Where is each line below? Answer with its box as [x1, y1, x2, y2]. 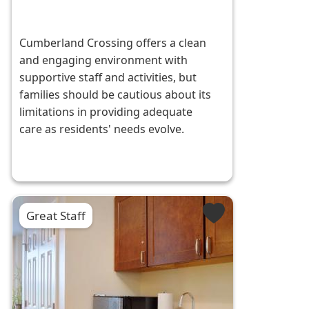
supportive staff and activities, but [19, 70, 197, 86]
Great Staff [26, 208, 86, 224]
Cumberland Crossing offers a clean [19, 35, 207, 51]
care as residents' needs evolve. [19, 121, 185, 137]
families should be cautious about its [19, 87, 212, 103]
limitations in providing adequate [19, 104, 193, 120]
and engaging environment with [19, 52, 188, 68]
